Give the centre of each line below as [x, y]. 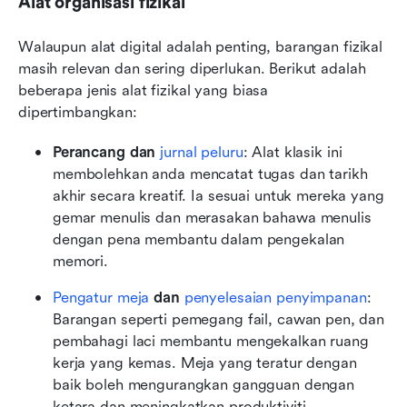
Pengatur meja [101, 297]
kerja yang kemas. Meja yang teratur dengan [205, 362]
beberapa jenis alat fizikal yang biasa [144, 90]
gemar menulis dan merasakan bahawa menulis [212, 217]
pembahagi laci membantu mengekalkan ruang [211, 341]
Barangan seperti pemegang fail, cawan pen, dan [219, 319]
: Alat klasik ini [293, 152]
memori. [81, 261]
